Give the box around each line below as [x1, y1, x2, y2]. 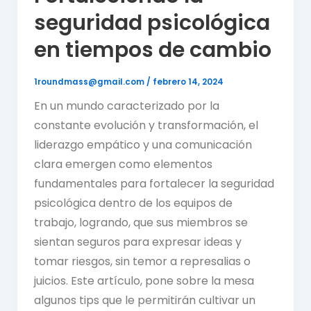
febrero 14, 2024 [152, 76, 224, 87]
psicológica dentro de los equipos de [33, 194, 233, 211]
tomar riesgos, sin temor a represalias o [33, 253, 251, 269]
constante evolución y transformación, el [33, 117, 258, 133]
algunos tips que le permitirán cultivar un [33, 292, 255, 308]
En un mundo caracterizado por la [33, 97, 219, 114]
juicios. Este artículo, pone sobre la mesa [33, 272, 254, 289]
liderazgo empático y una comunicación [33, 136, 252, 153]
